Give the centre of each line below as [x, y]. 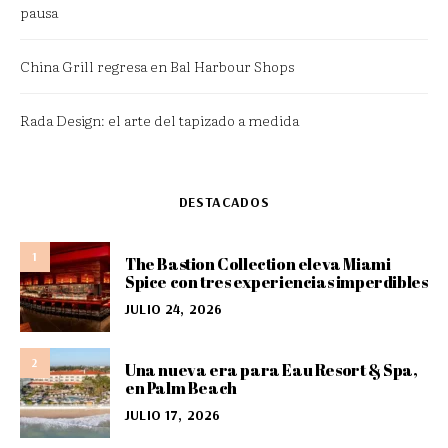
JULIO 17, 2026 [173, 414]
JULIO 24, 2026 [174, 308]
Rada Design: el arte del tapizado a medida [159, 120]
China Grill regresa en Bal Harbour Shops [157, 66]
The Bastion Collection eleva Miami [258, 263]
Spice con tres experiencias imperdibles [276, 281]
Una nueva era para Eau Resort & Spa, [271, 369]
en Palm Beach [181, 387]
